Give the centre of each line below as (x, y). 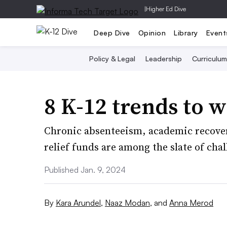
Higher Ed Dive (166, 9)
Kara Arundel (78, 202)
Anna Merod (191, 202)
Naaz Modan (127, 202)
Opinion (152, 32)
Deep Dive (112, 32)
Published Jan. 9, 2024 (85, 170)
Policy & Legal (112, 59)
